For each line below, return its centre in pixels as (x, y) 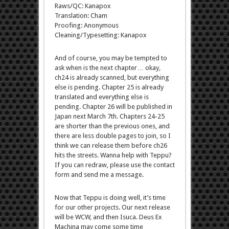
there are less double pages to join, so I (112, 135)
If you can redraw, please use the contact (114, 165)
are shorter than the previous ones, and (112, 126)
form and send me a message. (99, 174)
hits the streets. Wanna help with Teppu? (113, 155)
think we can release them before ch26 (111, 145)
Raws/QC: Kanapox (83, 6)
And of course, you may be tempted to (111, 58)
